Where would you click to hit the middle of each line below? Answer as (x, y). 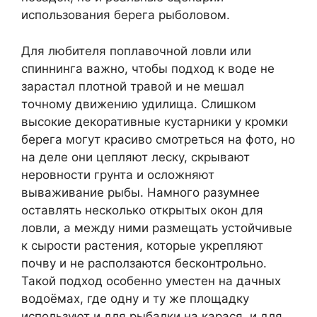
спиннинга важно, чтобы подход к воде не (148, 68)
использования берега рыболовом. (126, 15)
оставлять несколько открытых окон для (142, 210)
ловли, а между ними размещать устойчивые (157, 227)
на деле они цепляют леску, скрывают (136, 157)
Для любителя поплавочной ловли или (136, 51)
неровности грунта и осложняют (118, 174)
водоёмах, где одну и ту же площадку (135, 298)
